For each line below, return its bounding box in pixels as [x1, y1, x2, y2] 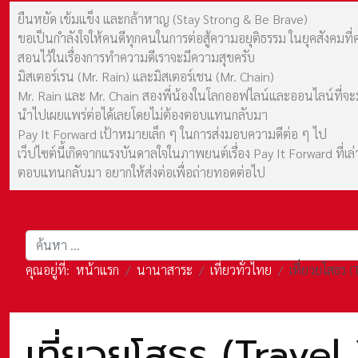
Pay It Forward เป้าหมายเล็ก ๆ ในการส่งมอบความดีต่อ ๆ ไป [18, 125, 327, 142]
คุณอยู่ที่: [26, 261, 76, 279]
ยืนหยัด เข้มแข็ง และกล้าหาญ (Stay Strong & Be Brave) [18, 10, 308, 27]
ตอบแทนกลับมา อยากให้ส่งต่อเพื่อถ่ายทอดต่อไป [18, 164, 265, 181]
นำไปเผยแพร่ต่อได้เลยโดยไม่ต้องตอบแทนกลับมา [18, 106, 268, 123]
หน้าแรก [76, 261, 119, 279]
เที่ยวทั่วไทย [210, 261, 272, 279]
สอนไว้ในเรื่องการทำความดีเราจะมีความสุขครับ [18, 49, 255, 66]
